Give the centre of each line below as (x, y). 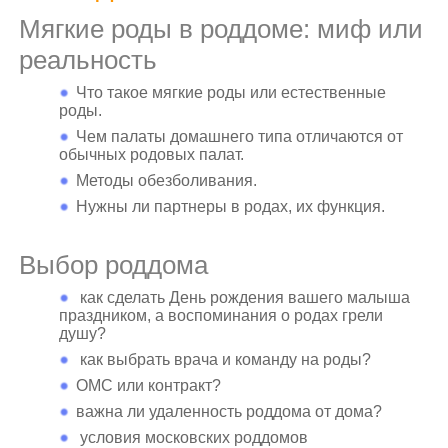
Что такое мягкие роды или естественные (231, 92)
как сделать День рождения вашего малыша (243, 297)
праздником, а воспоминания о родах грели (221, 315)
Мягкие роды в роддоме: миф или (221, 29)
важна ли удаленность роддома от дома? (229, 411)
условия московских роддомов (192, 437)
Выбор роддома (114, 265)
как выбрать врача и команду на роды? (224, 359)
